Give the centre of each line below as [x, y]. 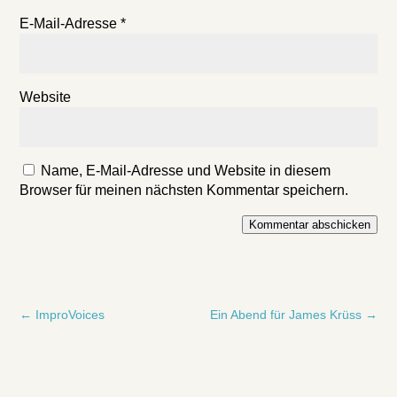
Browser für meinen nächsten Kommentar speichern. [184, 190]
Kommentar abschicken [309, 225]
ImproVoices [70, 315]
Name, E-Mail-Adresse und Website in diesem [186, 171]
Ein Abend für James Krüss [285, 315]
